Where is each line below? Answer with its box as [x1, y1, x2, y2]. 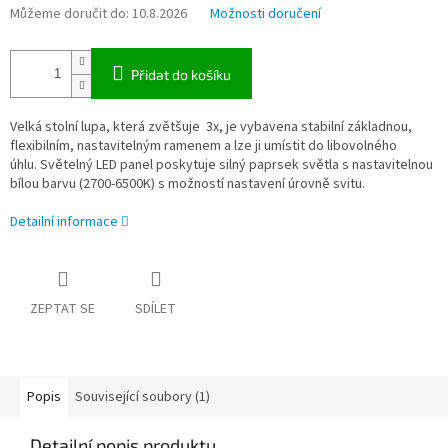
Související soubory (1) [75, 387, 210, 408]
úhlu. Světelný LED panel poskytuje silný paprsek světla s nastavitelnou [10, 155, 433, 176]
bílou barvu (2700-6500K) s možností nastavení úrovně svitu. [10, 174, 365, 195]
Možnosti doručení [210, 4, 321, 25]
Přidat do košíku [131, 66, 231, 84]
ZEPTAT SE [30, 299, 95, 320]
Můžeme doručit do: [10, 4, 129, 25]
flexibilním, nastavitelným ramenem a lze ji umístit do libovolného [10, 136, 397, 157]
